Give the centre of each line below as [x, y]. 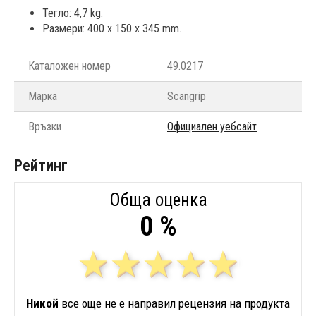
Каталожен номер [69, 66]
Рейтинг [41, 165]
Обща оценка [158, 200]
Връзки [45, 126]
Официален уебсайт [212, 126]
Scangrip [187, 96]
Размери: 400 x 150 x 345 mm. [112, 28]
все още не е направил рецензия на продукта [174, 303]
